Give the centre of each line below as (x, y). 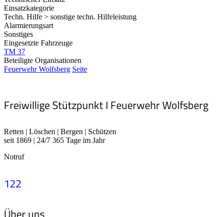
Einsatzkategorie (29, 8)
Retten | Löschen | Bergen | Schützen (60, 131)
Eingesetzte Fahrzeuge (38, 43)
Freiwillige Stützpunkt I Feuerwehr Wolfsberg (106, 105)
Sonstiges (18, 34)
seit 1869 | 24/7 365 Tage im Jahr (54, 140)
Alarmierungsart (29, 26)
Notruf (14, 156)
